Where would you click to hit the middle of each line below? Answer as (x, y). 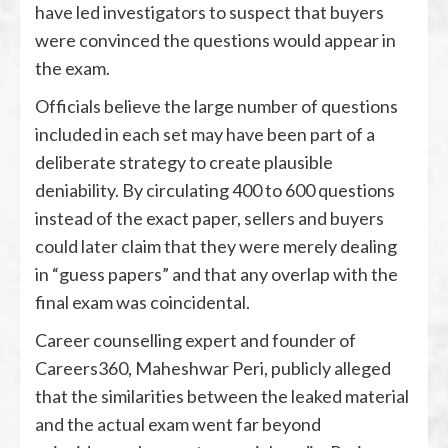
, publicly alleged (327, 368)
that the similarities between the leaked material (222, 396)
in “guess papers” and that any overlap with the (216, 274)
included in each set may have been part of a (205, 134)
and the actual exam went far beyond (178, 424)
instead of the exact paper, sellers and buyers (209, 218)
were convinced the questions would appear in (215, 40)
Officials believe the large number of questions (216, 106)
